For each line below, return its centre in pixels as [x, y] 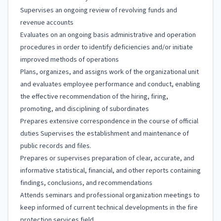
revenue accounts [47, 23]
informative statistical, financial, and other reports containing [110, 171]
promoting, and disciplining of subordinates [85, 109]
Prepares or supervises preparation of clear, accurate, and [107, 158]
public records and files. [56, 146]
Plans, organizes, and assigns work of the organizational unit [110, 72]
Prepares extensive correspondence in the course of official [109, 121]
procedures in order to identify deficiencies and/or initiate [107, 47]
